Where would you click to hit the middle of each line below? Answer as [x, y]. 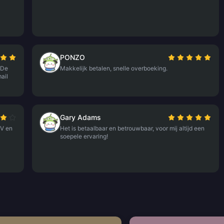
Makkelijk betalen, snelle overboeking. [114, 68]
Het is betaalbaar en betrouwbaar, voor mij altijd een [132, 128]
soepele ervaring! [84, 136]
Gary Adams [81, 117]
